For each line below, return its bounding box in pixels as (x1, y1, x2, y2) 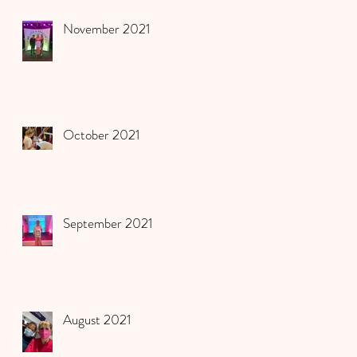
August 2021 (63, 309, 131, 329)
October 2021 (63, 124, 139, 144)
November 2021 (63, 18, 150, 38)
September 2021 (63, 213, 152, 233)
